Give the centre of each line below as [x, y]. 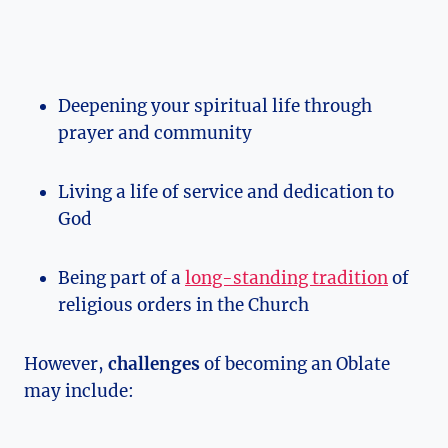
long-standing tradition [286, 278]
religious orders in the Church [183, 305]
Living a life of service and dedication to [226, 192]
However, [66, 364]
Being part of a [121, 278]
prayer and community [155, 133]
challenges [154, 364]
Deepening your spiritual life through [215, 106]
